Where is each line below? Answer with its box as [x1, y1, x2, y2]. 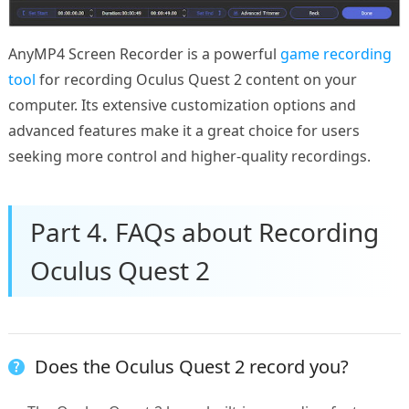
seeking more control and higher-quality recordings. [7, 146, 371, 167]
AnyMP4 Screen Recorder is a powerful [7, 44, 280, 65]
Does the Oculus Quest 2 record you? [34, 354, 349, 380]
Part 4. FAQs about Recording [29, 215, 379, 250]
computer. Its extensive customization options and [7, 95, 356, 116]
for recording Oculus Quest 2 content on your [35, 69, 357, 90]
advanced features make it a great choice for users [7, 121, 360, 142]
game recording [279, 44, 392, 65]
